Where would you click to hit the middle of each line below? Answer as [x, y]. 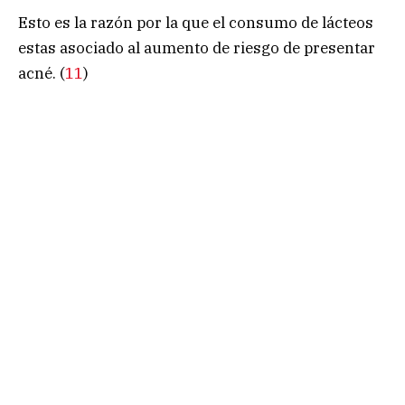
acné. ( [42, 73]
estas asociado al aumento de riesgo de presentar [197, 47]
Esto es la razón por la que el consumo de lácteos [196, 22]
